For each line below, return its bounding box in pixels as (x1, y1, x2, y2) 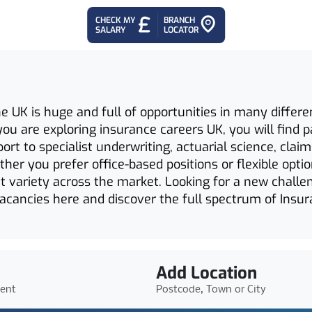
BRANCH (163, 15, 195, 26)
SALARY (95, 24, 126, 36)
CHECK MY (95, 15, 136, 26)
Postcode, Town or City (155, 284, 266, 295)
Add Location (155, 262, 257, 284)
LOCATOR (163, 24, 198, 36)
